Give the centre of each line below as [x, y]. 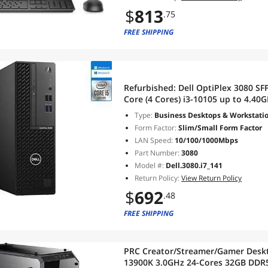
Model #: [150, 165]
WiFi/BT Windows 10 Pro [173, 110]
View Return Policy [211, 178]
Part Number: [157, 153]
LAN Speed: [154, 140]
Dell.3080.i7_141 [194, 165]
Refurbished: [151, 88]
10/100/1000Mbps [205, 140]
